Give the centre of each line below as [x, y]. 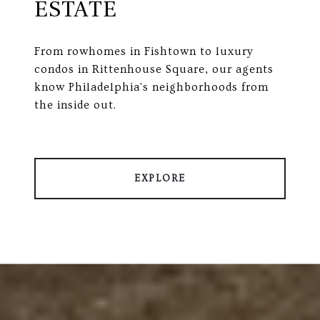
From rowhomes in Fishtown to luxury [144, 52]
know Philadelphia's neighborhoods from [151, 87]
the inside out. [75, 105]
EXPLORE [160, 179]
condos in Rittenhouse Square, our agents [154, 70]
